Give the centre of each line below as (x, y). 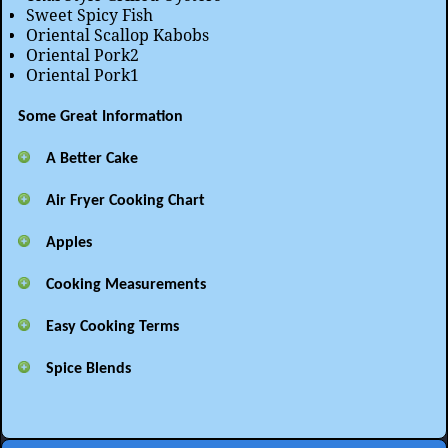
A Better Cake (92, 158)
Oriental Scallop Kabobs (117, 35)
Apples (69, 242)
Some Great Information (96, 116)
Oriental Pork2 (82, 55)
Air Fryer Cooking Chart (125, 200)
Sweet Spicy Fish (89, 15)
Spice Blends (88, 368)
